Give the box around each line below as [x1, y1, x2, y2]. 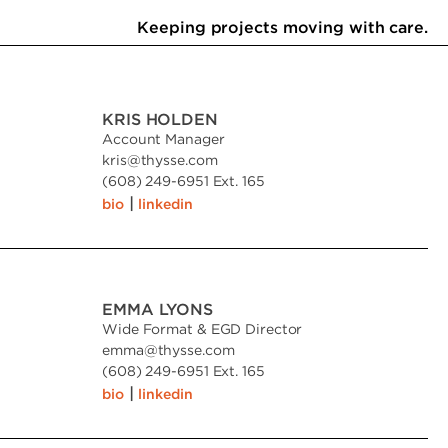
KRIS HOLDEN [102, 110, 218, 128]
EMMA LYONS [102, 300, 213, 318]
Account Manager [102, 131, 225, 146]
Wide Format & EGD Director [102, 321, 303, 336]
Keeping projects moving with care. [137, 18, 428, 36]
